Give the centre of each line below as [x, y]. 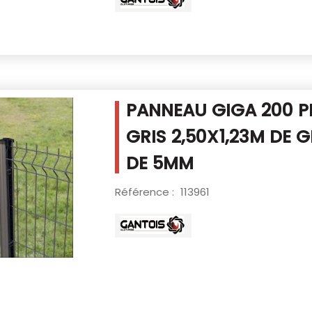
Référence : [146, 192]
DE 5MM [159, 164]
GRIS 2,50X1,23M [197, 137]
